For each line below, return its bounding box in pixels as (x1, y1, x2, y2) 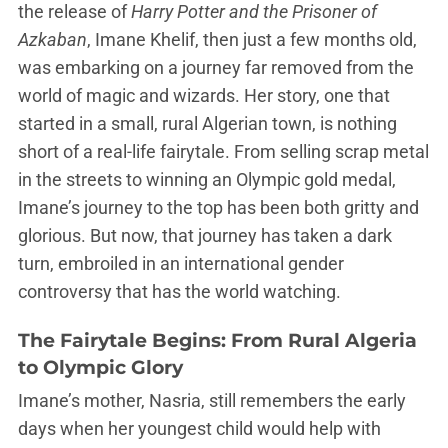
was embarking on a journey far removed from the (18, 57, 414, 78)
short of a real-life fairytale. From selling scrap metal (18, 141, 429, 162)
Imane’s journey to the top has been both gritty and (18, 197, 419, 218)
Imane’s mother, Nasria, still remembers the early (18, 390, 406, 412)
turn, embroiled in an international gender (18, 253, 344, 274)
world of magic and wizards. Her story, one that (18, 85, 390, 106)
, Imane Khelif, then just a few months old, (87, 29, 417, 50)
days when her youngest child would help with (18, 418, 381, 440)
